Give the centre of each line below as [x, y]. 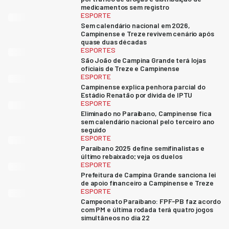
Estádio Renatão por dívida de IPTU [137, 95]
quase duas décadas [114, 42]
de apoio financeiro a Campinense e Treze [147, 183]
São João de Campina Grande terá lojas [143, 60]
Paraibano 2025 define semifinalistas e [143, 148]
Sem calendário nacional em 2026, [135, 25]
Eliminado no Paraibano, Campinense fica [146, 113]
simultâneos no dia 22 [116, 217]
